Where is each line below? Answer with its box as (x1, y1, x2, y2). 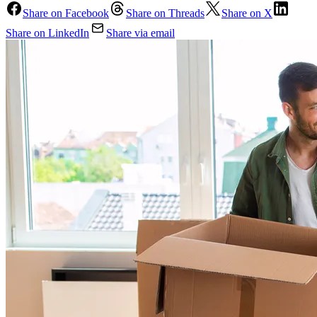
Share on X (221, 7, 272, 20)
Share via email (106, 27, 175, 40)
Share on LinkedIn (6, 27, 89, 40)
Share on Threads (126, 7, 204, 20)
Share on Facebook (23, 7, 109, 20)
